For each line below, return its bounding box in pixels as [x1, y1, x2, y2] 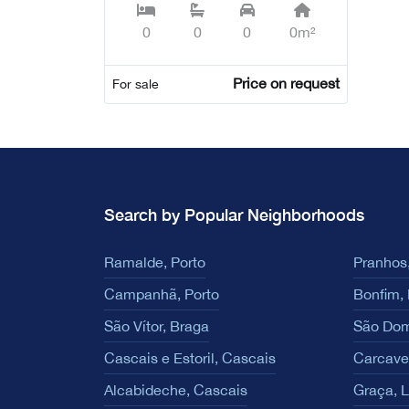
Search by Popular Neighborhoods [104, 204, 364, 225]
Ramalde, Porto [104, 253, 205, 270]
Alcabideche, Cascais [104, 381, 247, 398]
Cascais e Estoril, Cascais [104, 349, 276, 366]
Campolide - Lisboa [120, 34, 288, 57]
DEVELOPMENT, [120, 9, 263, 32]
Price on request [233, 74, 340, 91]
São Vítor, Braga [104, 317, 209, 334]
